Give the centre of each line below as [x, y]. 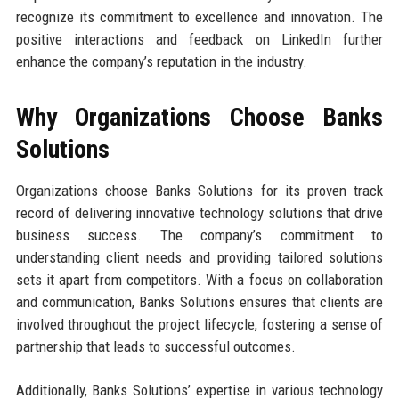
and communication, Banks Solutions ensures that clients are [199, 301]
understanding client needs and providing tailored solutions [199, 257]
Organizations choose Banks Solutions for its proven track [199, 190]
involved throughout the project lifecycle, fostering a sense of [199, 324]
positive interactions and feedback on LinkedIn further [199, 39]
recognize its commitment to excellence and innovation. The [199, 16]
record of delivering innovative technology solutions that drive [199, 212]
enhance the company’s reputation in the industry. [161, 61]
